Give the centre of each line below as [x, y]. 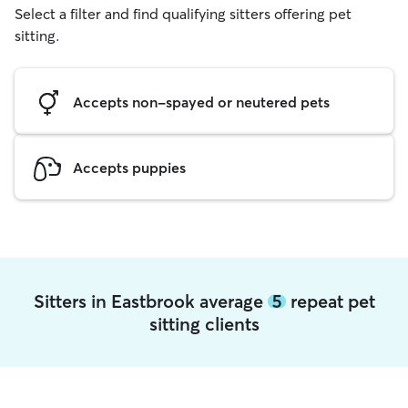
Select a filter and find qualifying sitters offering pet [183, 14]
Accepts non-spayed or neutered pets [201, 102]
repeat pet [330, 301]
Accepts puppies [129, 167]
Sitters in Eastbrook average [150, 301]
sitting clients [204, 324]
